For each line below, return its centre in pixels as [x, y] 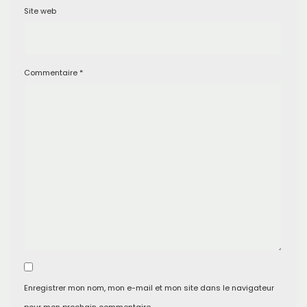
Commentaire [52, 73]
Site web [40, 11]
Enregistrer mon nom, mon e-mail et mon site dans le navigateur [149, 288]
